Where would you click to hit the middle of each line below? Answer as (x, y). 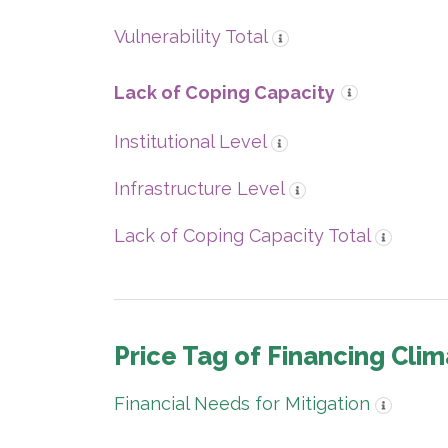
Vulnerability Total (190, 36)
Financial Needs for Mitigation (242, 403)
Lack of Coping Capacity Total (242, 235)
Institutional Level (190, 141)
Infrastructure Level (199, 188)
